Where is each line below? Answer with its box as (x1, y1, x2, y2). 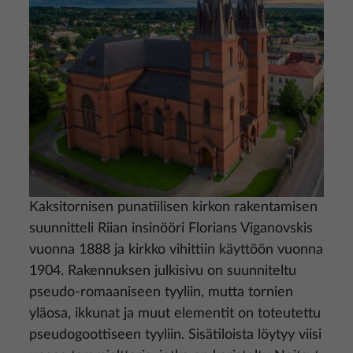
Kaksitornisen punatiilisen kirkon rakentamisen (29, 200, 318, 214)
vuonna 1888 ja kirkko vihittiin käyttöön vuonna (29, 243, 323, 257)
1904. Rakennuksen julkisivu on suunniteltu (29, 264, 296, 278)
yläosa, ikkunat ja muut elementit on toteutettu (29, 307, 321, 321)
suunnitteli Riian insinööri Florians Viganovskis (29, 221, 313, 236)
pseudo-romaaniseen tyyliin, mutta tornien (29, 285, 293, 299)
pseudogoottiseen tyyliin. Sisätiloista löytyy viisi (29, 328, 321, 342)
